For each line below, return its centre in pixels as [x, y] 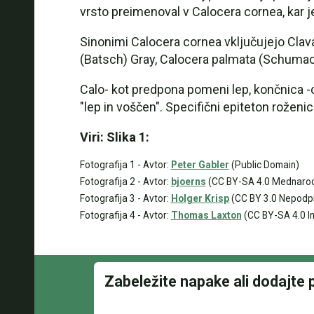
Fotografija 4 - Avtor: [125, 215]
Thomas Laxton [206, 215]
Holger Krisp [200, 198]
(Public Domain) [264, 165]
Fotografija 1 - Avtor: [125, 165]
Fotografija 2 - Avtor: [125, 182]
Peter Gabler [200, 165]
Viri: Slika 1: [114, 137]
